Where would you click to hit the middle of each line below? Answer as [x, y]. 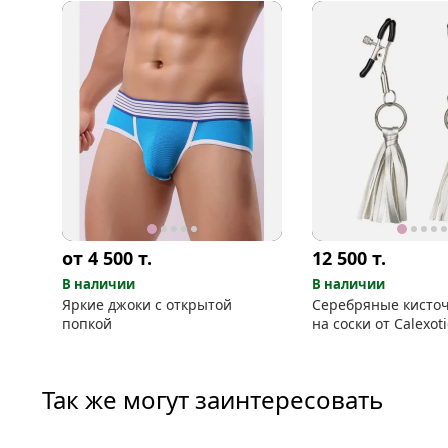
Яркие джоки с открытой [147, 304]
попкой [87, 323]
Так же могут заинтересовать [212, 399]
